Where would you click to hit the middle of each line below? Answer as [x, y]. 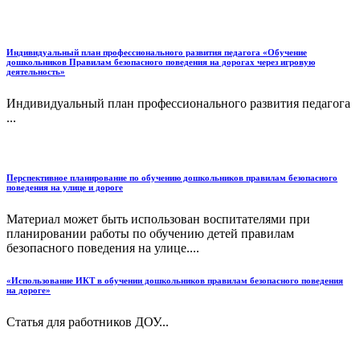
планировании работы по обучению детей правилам [150, 233]
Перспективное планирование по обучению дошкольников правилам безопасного [172, 177]
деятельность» [36, 71]
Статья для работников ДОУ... [88, 321]
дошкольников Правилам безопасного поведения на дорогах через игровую [161, 61]
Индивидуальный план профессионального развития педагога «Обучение [157, 52]
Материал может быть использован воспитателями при [158, 219]
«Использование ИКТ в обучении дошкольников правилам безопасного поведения [175, 280]
